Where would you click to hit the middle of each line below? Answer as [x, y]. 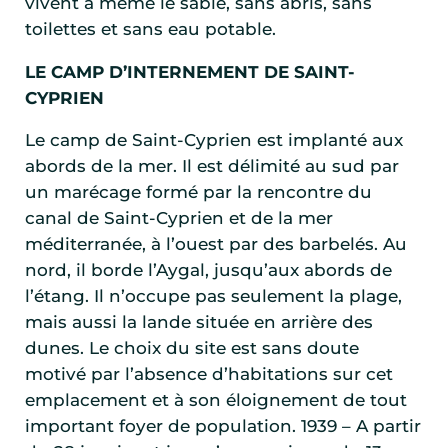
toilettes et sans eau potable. [150, 29]
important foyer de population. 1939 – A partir [223, 426]
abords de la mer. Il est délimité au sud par [212, 166]
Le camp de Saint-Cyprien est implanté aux [214, 140]
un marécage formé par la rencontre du [198, 192]
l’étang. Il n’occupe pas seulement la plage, [213, 296]
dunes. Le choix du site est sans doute [192, 348]
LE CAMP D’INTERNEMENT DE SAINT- [190, 71]
